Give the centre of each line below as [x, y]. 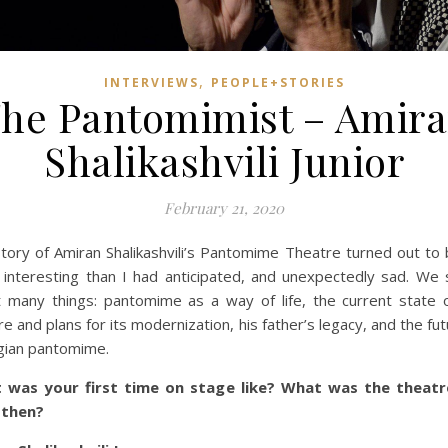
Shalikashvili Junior [224, 160]
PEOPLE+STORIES [277, 82]
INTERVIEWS [151, 82]
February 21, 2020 [224, 207]
